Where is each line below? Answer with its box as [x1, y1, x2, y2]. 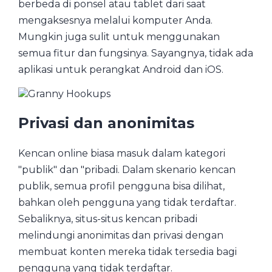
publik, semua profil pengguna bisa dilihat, [18, 180, 225, 192]
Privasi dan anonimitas [18, 114, 194, 132]
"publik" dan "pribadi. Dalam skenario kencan [18, 163, 236, 175]
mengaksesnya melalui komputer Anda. [18, 14, 212, 26]
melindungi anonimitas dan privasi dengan [18, 229, 223, 241]
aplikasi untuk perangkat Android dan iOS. [18, 63, 223, 75]
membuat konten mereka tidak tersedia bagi [18, 245, 237, 257]
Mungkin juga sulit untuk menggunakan [18, 30, 220, 42]
